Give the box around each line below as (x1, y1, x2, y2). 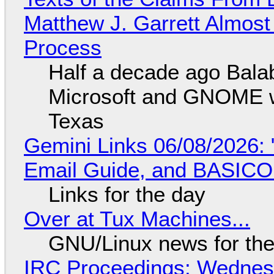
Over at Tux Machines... (23, 206, 250, 231)
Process (23, 35, 102, 59)
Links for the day (48, 182, 206, 206)
